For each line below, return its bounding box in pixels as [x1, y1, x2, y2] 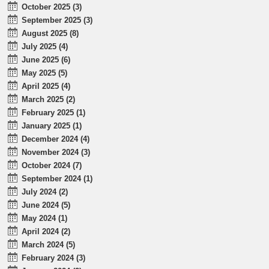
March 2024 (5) [22, 240, 76, 250]
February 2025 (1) [22, 108, 86, 118]
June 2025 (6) [22, 55, 71, 65]
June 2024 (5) [22, 201, 71, 210]
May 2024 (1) [22, 214, 68, 223]
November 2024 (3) [22, 148, 91, 157]
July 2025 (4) [22, 42, 68, 52]
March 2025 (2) [22, 95, 76, 104]
